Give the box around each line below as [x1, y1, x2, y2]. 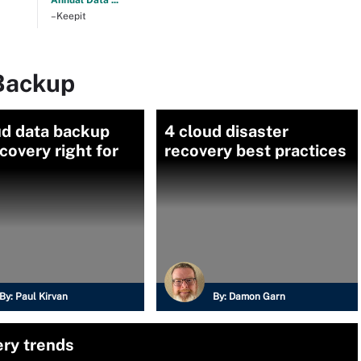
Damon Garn [229, 291, 285, 302]
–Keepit [50, 10, 86, 22]
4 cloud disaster [164, 122, 288, 141]
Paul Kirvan [15, 291, 68, 302]
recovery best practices [164, 141, 346, 160]
